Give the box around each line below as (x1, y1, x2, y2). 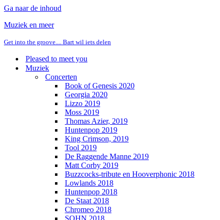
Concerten (45, 73, 77, 81)
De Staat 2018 (65, 196, 109, 205)
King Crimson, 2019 (65, 135, 129, 143)
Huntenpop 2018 (65, 188, 117, 196)
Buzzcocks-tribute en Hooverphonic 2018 (65, 170, 194, 178)
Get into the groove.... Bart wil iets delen (4, 38, 111, 46)
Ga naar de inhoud (4, 4, 61, 12)
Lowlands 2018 (65, 179, 113, 187)
